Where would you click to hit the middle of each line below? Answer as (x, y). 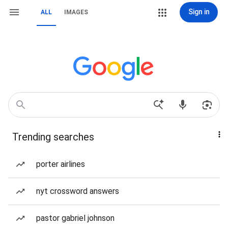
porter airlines (61, 164)
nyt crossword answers (78, 191)
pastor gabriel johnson (75, 218)
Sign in (199, 12)
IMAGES (76, 12)
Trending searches (53, 137)
